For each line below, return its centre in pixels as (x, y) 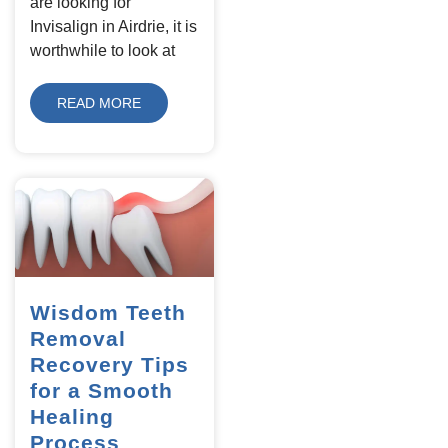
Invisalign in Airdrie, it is (113, 26)
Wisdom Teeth (108, 313)
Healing (72, 417)
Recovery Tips (109, 365)
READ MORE (99, 102)
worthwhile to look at (102, 50)
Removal (78, 339)
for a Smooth (101, 391)
